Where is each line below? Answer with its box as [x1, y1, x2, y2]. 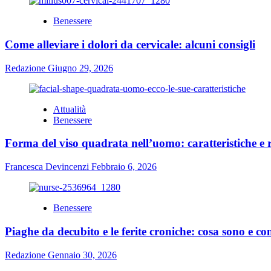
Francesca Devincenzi [5, 162, 91, 172]
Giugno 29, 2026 [48, 62, 113, 73]
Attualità [53, 103, 86, 114]
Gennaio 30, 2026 [48, 249, 117, 260]
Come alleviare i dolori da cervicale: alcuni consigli [5, 38, 255, 51]
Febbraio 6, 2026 [91, 162, 157, 172]
